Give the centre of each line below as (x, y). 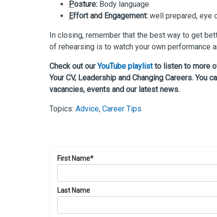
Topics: (62, 108)
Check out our (73, 66)
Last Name (74, 190)
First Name (74, 158)
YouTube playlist (125, 66)
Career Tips (122, 108)
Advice (87, 108)
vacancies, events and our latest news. (115, 89)
